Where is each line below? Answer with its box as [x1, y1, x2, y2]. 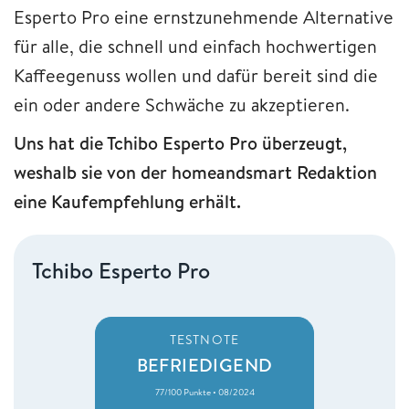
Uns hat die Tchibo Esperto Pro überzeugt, [14, 130, 347, 155]
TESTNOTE [170, 330, 239, 349]
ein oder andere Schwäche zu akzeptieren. [14, 91, 354, 117]
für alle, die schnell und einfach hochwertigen [14, 33, 377, 58]
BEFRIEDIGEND [136, 351, 273, 377]
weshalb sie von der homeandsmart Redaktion [14, 159, 377, 184]
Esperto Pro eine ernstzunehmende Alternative [14, 4, 393, 29]
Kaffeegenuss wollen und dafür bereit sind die [14, 62, 378, 88]
